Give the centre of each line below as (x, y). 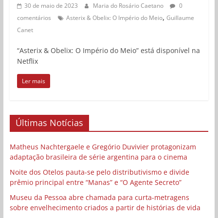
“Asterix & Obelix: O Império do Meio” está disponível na (108, 50)
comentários (34, 18)
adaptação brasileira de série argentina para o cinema (98, 157)
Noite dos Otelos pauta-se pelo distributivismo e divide (99, 172)
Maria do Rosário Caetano (129, 5)
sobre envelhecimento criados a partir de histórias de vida (105, 207)
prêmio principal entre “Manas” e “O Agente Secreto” (95, 182)
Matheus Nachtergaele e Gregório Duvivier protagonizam (103, 146)
